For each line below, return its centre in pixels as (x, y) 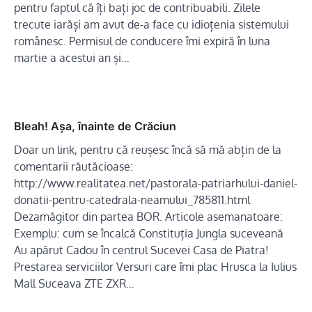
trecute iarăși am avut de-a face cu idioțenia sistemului (151, 25)
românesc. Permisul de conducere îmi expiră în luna (142, 41)
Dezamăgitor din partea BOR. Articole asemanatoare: (148, 217)
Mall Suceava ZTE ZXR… (74, 284)
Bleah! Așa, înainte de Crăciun (95, 126)
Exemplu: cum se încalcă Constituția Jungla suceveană (149, 234)
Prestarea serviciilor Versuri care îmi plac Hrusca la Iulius (155, 267)
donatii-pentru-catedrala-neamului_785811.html (132, 200)
